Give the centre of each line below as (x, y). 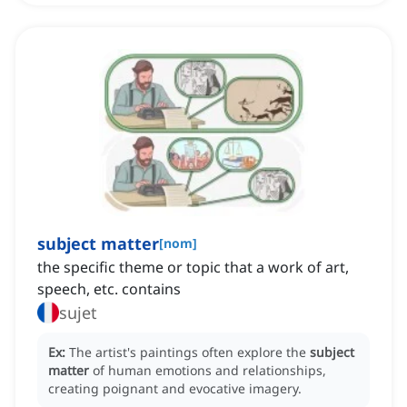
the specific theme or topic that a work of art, (193, 268)
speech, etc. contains (109, 289)
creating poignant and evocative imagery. (175, 389)
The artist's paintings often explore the (189, 352)
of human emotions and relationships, (209, 371)
